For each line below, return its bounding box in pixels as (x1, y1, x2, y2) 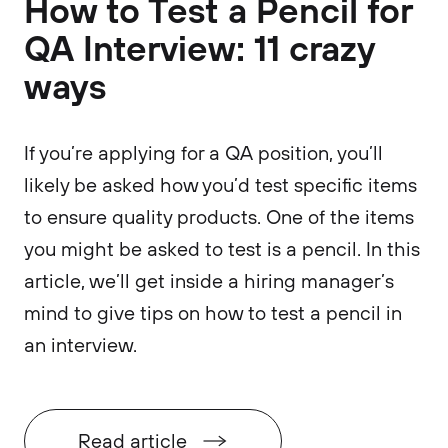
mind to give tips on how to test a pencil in (24, 300, 402, 325)
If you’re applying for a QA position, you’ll (24, 140, 383, 165)
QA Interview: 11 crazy (24, 25, 375, 70)
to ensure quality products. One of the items (24, 204, 414, 229)
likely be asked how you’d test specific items (24, 172, 417, 197)
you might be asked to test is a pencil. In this (24, 236, 420, 261)
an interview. (24, 332, 137, 357)
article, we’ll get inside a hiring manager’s (24, 268, 394, 293)
